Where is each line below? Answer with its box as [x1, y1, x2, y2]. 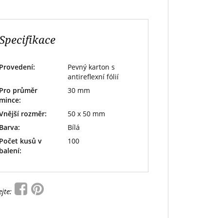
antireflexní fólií [67, 72, 119, 81]
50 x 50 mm [67, 109, 105, 118]
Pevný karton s [67, 62, 115, 72]
